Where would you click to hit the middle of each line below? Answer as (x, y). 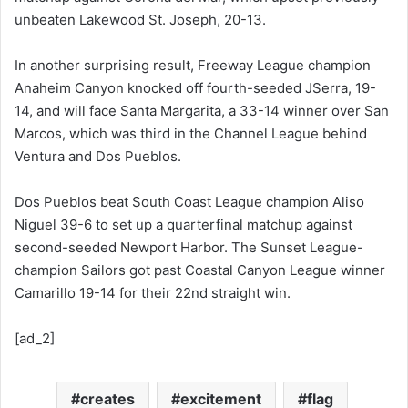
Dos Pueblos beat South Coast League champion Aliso (189, 201)
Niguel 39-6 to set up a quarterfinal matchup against (184, 224)
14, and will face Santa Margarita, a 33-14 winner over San (202, 110)
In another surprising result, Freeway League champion (193, 65)
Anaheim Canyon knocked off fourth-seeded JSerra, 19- (195, 87)
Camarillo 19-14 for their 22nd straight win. (153, 292)
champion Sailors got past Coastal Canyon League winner (200, 270)
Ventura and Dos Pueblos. (98, 156)
